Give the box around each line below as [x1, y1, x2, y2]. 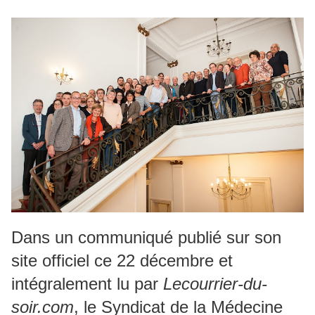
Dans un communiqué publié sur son [11, 227, 281, 247]
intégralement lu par [11, 274, 163, 293]
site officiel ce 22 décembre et [11, 250, 233, 270]
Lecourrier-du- [163, 274, 267, 293]
